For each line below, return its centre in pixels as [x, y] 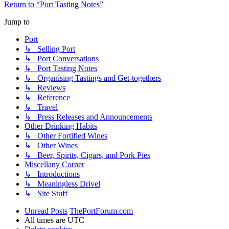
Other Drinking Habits [61, 126]
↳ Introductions [52, 174]
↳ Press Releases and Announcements [88, 117]
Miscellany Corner [54, 164]
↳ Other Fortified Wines [66, 135]
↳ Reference [47, 97]
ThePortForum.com [101, 211]
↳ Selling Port [50, 49]
